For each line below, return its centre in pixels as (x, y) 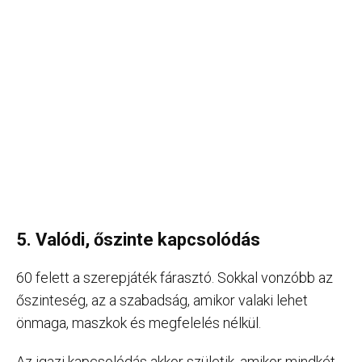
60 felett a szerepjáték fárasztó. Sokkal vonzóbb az (175, 277)
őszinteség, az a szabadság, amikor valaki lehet (162, 300)
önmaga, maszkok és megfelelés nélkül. (139, 322)
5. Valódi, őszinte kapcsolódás (138, 239)
